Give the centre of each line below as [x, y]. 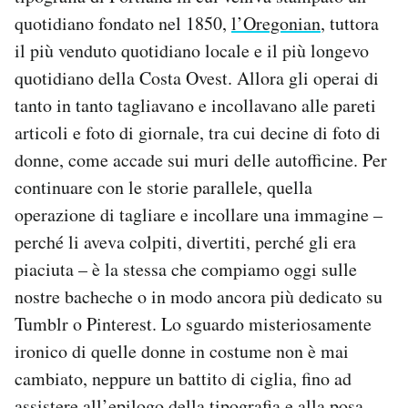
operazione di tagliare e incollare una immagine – [199, 214]
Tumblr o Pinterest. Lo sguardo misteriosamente [193, 323]
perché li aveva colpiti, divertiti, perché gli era [185, 241]
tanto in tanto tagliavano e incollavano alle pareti [195, 105]
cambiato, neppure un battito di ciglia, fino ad [183, 378]
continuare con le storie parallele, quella [163, 187]
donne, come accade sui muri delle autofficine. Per [201, 159]
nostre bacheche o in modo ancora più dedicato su [199, 296]
